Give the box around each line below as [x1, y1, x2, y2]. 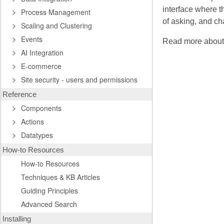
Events [21, 34, 42, 44]
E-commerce [21, 61, 61, 71]
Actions [21, 116, 44, 126]
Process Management [21, 7, 90, 17]
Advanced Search [21, 199, 77, 209]
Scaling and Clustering [21, 20, 92, 30]
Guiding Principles [21, 185, 78, 195]
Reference [2, 90, 36, 98]
